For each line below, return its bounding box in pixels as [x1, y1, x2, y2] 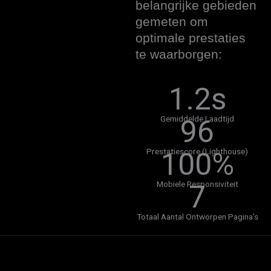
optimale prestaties [135, 30, 246, 45]
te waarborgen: [135, 47, 222, 61]
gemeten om [135, 14, 208, 28]
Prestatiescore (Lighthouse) [146, 146, 248, 156]
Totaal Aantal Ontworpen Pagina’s [136, 211, 258, 221]
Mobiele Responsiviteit [156, 178, 238, 189]
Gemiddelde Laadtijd [160, 113, 234, 123]
